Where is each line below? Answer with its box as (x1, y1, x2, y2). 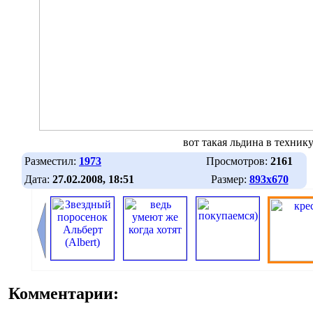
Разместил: (24, 154, 79, 167)
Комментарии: (8, 284, 119, 303)
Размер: (210, 173, 249, 185)
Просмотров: (206, 154, 270, 167)
